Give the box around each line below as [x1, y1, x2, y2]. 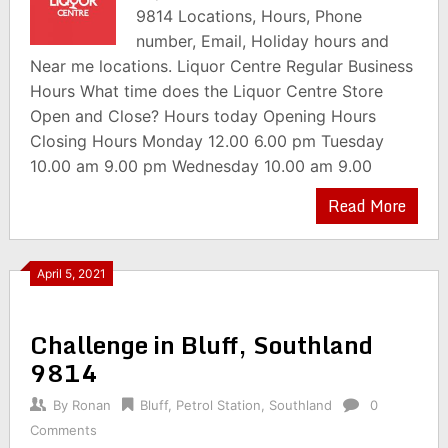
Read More [328, 193, 407, 219]
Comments [29, 422, 97, 438]
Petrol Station [175, 397, 261, 413]
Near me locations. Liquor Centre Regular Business [29, 56, 413, 76]
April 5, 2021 [36, 266, 106, 281]
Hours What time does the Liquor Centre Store [29, 81, 383, 101]
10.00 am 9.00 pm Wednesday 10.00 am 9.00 [29, 156, 372, 176]
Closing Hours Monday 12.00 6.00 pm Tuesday [29, 131, 384, 151]
